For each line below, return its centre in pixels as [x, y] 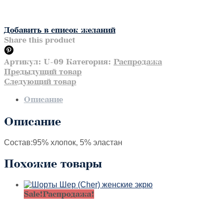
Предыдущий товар [43, 72]
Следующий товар [40, 82]
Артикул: [24, 62]
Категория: [90, 62]
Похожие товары [53, 164]
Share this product [40, 40]
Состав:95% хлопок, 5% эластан [63, 142]
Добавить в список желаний [60, 30]
